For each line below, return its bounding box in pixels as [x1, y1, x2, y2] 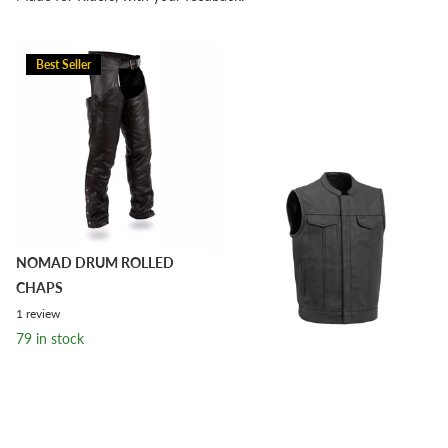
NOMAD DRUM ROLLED [16, 254, 174, 272]
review [26, 306, 60, 322]
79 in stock [16, 330, 84, 348]
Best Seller [36, 57, 91, 73]
